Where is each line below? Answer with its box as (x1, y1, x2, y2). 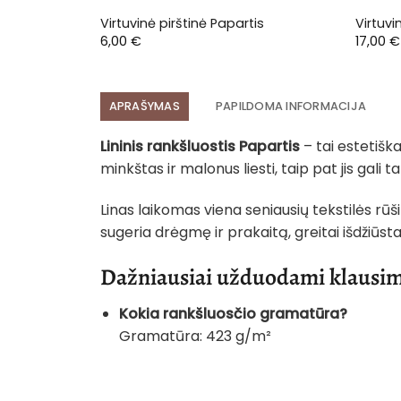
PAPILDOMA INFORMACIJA (215, 98, 367, 114)
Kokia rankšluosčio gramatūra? (118, 303, 347, 325)
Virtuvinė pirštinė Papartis (99, 13, 264, 32)
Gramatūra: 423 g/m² (118, 326, 271, 347)
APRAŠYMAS (108, 98, 180, 114)
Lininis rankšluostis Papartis (100, 135, 300, 157)
